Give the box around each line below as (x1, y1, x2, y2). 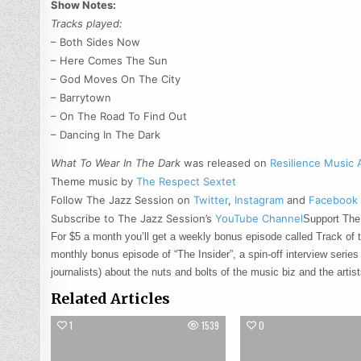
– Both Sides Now (51, 35, 141, 48)
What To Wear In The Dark (51, 156, 185, 169)
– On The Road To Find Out (51, 109, 188, 122)
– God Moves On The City (51, 72, 181, 85)
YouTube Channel (212, 211, 304, 225)
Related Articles (51, 288, 171, 308)
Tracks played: (51, 16, 123, 30)
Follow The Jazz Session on (51, 193, 194, 206)
